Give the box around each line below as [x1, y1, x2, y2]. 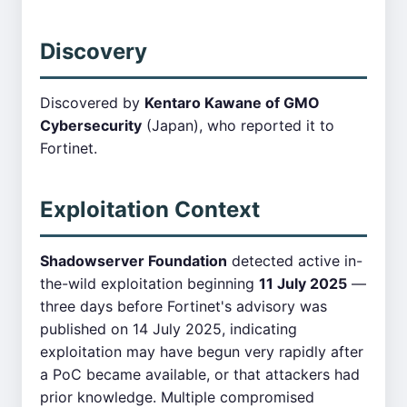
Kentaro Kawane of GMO [144, 94, 320, 112]
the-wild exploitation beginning [40, 274, 259, 293]
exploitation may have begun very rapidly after [40, 342, 363, 361]
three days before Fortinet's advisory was [40, 297, 327, 315]
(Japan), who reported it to [142, 116, 334, 134]
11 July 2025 [259, 274, 347, 293]
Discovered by [40, 94, 144, 112]
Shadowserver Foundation [40, 252, 227, 270]
